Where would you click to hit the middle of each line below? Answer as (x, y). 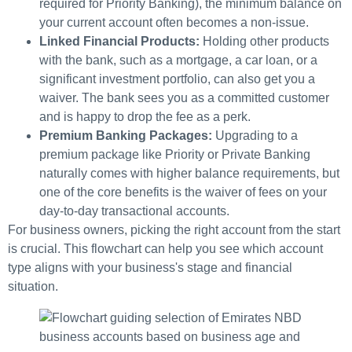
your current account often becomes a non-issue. (174, 22)
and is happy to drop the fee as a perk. (145, 116)
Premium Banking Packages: (126, 135)
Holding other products (264, 41)
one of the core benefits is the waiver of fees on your (183, 192)
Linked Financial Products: (119, 41)
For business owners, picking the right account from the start (174, 229)
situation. (33, 286)
